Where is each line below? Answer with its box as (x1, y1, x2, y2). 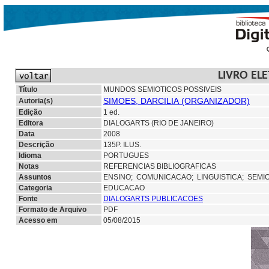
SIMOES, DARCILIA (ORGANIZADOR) (103, 96, 250, 106)
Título (19, 85, 37, 94)
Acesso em (19, 216, 58, 225)
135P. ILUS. (103, 141, 141, 149)
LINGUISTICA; (197, 173, 247, 181)
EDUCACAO (103, 184, 145, 192)
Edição (19, 108, 42, 116)
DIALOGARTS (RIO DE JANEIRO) (103, 119, 214, 127)
